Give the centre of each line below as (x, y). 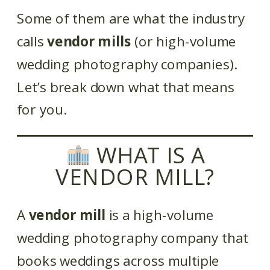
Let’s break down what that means (126, 86)
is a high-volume (160, 215)
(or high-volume (184, 41)
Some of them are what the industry (131, 18)
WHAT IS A (148, 154)
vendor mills (89, 41)
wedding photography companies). (127, 64)
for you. (42, 109)
